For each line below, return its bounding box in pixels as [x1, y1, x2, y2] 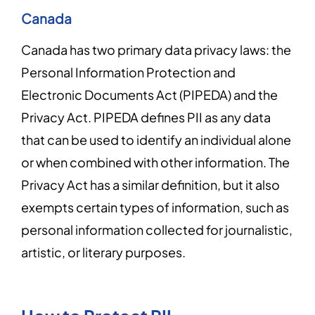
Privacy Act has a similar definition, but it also [21, 176, 280, 193]
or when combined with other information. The [21, 154, 290, 170]
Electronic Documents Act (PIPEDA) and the [21, 86, 278, 103]
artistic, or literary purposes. [21, 244, 190, 260]
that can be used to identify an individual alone [21, 131, 291, 148]
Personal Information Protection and [21, 64, 236, 80]
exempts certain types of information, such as [21, 199, 289, 215]
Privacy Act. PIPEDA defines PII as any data [21, 109, 271, 125]
